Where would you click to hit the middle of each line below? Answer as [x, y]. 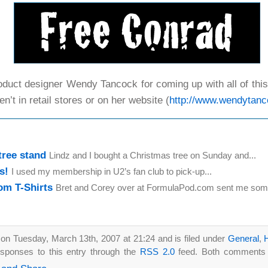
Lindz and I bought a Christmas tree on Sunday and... [153, 155]
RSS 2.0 [157, 251]
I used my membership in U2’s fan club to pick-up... [112, 171]
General [243, 238]
